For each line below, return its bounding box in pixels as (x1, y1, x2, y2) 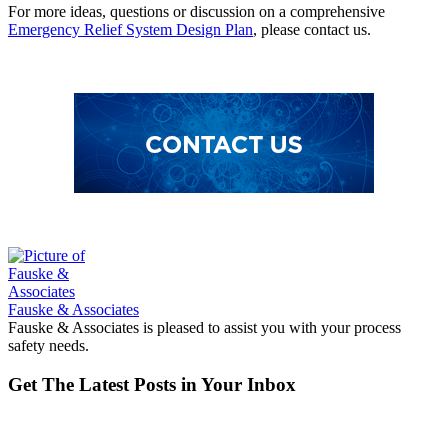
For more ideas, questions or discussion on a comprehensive (8, 2, 385, 20)
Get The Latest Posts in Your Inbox (8, 373, 296, 395)
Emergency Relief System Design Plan (8, 20, 253, 38)
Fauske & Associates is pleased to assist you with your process (8, 318, 401, 336)
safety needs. (8, 336, 89, 354)
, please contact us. (253, 20, 371, 38)
